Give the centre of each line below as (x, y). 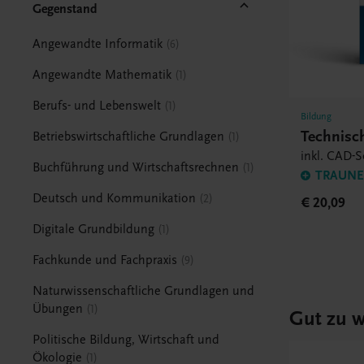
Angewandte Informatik (98, 43)
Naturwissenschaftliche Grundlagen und (144, 290)
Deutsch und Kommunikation (115, 198)
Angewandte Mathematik (102, 74)
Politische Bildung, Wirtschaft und (126, 339)
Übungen (58, 308)
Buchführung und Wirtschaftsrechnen (136, 167)
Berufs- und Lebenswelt (97, 105)
